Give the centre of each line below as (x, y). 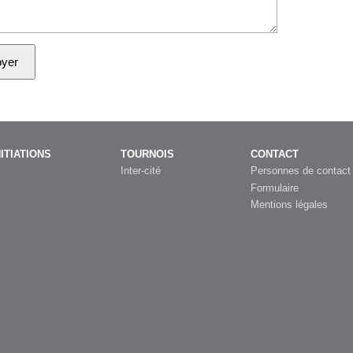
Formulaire (275, 188)
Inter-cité (141, 171)
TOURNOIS (147, 154)
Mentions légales (289, 204)
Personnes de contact (301, 171)
